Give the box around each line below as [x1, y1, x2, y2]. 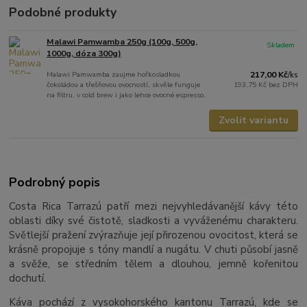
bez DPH [268, 79, 298, 90]
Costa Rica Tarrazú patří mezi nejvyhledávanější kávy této [9, 199, 298, 213]
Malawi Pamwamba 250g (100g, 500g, [47, 36, 198, 48]
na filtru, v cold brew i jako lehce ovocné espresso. [47, 90, 206, 101]
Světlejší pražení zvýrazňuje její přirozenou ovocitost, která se [9, 228, 298, 242]
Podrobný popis [9, 173, 101, 191]
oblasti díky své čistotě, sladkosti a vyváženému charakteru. [9, 213, 298, 228]
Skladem [267, 40, 295, 51]
